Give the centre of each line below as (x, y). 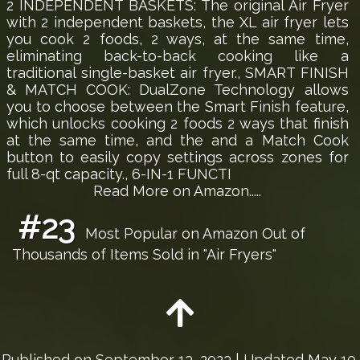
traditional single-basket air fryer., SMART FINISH (178, 72)
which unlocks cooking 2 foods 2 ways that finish (178, 123)
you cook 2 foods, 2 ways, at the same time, (178, 39)
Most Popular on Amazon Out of (193, 233)
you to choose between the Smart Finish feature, (178, 106)
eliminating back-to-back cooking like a (178, 55)
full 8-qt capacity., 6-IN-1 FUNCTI (119, 174)
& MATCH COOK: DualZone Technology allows (178, 89)
